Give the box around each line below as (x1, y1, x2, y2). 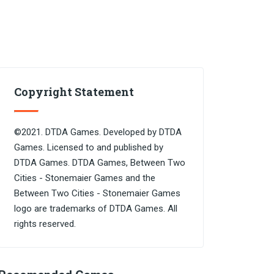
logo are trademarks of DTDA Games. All (14, 203, 177, 214)
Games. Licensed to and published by (14, 142, 163, 153)
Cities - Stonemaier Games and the (14, 172, 155, 183)
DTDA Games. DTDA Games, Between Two (14, 157, 185, 168)
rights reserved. (14, 218, 76, 229)
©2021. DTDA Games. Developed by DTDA (14, 127, 182, 138)
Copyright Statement (14, 84, 134, 99)
